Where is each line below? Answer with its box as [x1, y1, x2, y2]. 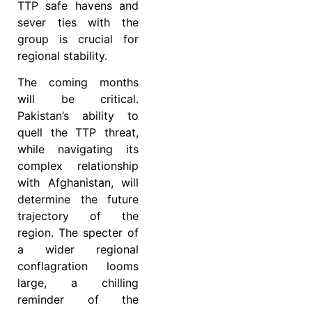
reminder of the [17, 292, 139, 307]
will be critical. [17, 92, 139, 107]
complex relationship [17, 159, 139, 173]
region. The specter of [17, 226, 139, 240]
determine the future [17, 192, 139, 207]
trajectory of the [17, 209, 139, 224]
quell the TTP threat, [17, 125, 139, 140]
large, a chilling [17, 276, 139, 290]
